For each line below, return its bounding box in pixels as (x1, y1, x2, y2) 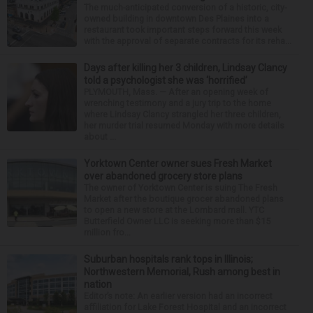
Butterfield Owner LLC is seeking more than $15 (84, 215, 270, 226)
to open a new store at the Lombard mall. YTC (84, 204, 264, 215)
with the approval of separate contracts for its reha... (84, 35, 291, 46)
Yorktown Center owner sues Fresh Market (84, 157, 272, 169)
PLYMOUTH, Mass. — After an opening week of (84, 86, 268, 97)
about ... (84, 131, 116, 142)
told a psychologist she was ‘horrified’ (84, 74, 247, 86)
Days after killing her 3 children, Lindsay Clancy (84, 61, 287, 73)
